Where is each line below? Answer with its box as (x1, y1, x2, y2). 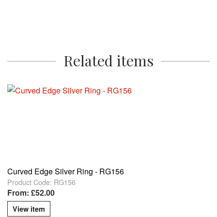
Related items (63, 50, 154, 71)
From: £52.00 (7, 187, 55, 199)
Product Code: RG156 (7, 177, 76, 187)
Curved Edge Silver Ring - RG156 (7, 166, 124, 177)
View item (13, 204, 45, 214)
